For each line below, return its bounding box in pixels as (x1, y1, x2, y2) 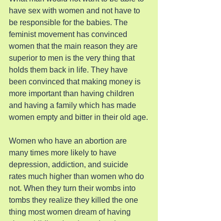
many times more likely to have (9, 148, 118, 157)
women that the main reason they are (9, 42, 140, 50)
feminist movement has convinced (9, 30, 129, 38)
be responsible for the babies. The (9, 18, 130, 27)
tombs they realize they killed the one (9, 196, 140, 204)
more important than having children (9, 89, 136, 98)
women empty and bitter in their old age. (9, 113, 148, 121)
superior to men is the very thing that (9, 54, 137, 62)
